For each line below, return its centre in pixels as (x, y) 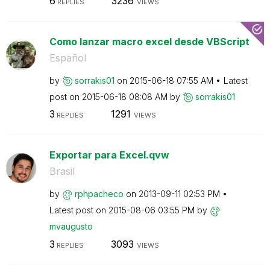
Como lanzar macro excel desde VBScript (149, 41)
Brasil (62, 171)
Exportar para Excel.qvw (109, 155)
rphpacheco (99, 194)
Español (67, 58)
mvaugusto (71, 226)
